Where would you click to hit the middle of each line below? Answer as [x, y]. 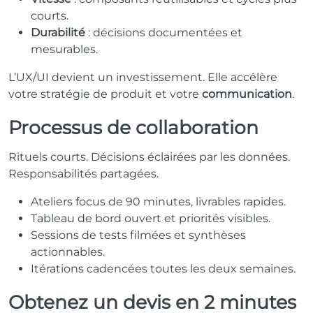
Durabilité [58, 32]
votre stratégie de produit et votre [105, 94]
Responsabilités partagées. [83, 173]
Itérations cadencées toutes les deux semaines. [163, 268]
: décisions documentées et [164, 32]
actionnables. [68, 252]
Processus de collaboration [133, 127]
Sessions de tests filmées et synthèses [138, 235]
